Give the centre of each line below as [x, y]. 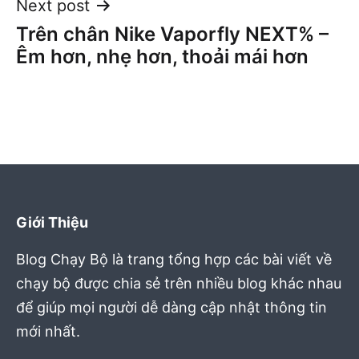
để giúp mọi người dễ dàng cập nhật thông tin [171, 308]
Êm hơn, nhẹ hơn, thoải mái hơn [162, 56]
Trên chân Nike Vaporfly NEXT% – [172, 34]
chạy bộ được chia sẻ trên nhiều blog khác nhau [179, 284]
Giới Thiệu [52, 222]
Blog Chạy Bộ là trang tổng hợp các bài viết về [174, 260]
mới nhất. [48, 332]
